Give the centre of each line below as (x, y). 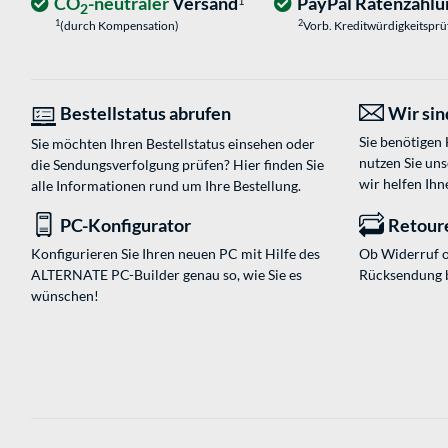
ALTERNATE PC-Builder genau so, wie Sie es (166, 275)
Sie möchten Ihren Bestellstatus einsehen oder (173, 144)
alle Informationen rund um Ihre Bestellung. (166, 186)
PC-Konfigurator (125, 225)
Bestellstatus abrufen (145, 113)
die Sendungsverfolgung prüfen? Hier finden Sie (177, 165)
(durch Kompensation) (119, 26)
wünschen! (65, 296)
